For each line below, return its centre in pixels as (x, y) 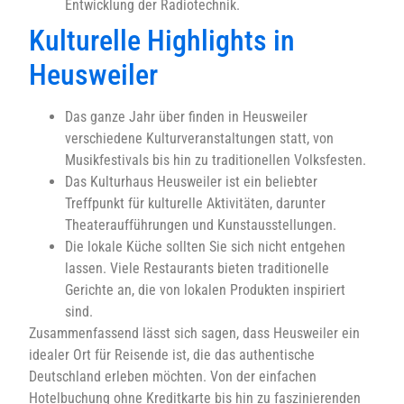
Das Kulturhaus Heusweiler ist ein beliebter (191, 181)
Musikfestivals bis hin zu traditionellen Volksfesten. (216, 160)
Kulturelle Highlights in (162, 40)
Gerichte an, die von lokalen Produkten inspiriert (205, 289)
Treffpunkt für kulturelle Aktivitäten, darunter (195, 203)
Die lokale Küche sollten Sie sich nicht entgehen (205, 246)
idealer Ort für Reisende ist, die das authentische (172, 354)
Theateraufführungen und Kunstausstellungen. (201, 225)
